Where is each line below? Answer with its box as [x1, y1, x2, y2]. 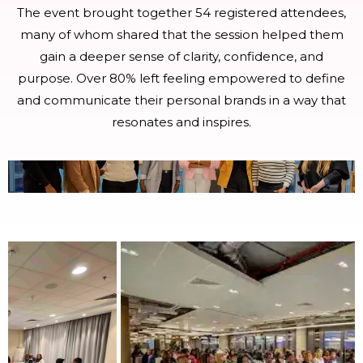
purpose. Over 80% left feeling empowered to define [18, 70, 345, 87]
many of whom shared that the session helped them [19, 27, 344, 43]
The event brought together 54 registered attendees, [17, 5, 346, 21]
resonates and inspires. [112, 114, 251, 130]
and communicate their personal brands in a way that [17, 92, 346, 109]
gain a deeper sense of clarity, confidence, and [40, 49, 323, 65]
